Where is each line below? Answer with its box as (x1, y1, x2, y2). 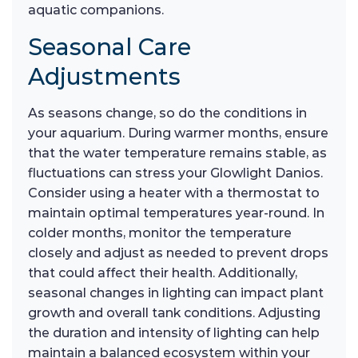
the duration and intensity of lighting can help (28, 325, 320, 340)
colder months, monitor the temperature (28, 225, 292, 241)
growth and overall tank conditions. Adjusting (28, 305, 320, 320)
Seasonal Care (28, 33, 191, 61)
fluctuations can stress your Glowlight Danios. (28, 165, 323, 181)
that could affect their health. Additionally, (28, 265, 297, 280)
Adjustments (28, 62, 181, 90)
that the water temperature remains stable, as (28, 145, 327, 161)
